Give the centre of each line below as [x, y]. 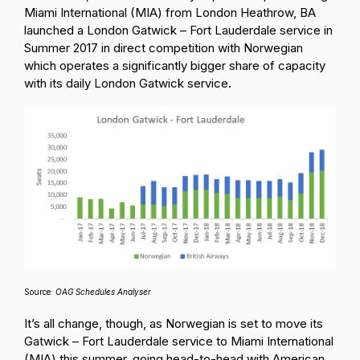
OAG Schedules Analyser [103, 292]
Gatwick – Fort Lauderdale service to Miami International [179, 342]
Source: [40, 292]
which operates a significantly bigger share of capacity [175, 66]
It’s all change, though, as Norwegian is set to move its [174, 324]
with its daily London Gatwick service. [129, 84]
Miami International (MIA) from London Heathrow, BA [170, 13]
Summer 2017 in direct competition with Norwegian [164, 48]
